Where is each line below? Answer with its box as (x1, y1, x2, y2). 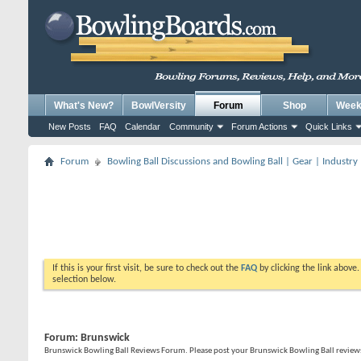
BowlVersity (131, 100, 186, 111)
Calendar (125, 122, 160, 131)
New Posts (48, 122, 91, 131)
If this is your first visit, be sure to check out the (52, 263, 241, 273)
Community (169, 122, 214, 131)
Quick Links (305, 122, 352, 131)
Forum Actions (231, 122, 288, 131)
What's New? (54, 100, 114, 111)
